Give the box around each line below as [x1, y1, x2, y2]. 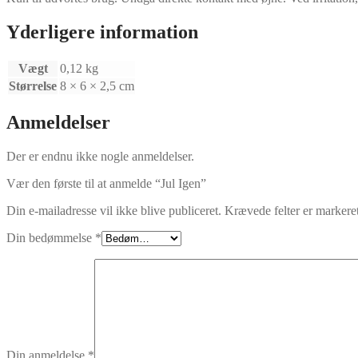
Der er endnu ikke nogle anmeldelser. [6, 149, 194, 163]
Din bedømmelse [6, 230, 95, 245]
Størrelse [9, 79, 57, 93]
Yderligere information [6, 22, 198, 43]
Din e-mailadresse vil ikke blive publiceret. [6, 203, 221, 217]
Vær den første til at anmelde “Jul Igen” [6, 176, 206, 190]
